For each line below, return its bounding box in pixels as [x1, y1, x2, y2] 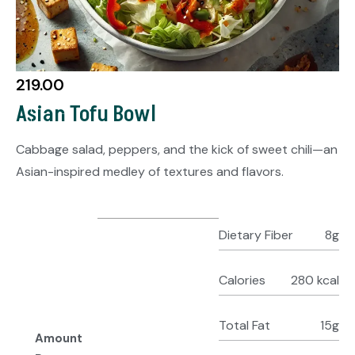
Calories [218, 271, 265, 288]
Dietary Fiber [218, 226, 293, 243]
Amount [34, 330, 82, 346]
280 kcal [290, 271, 339, 288]
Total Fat [218, 316, 270, 334]
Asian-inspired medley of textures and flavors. [16, 162, 284, 180]
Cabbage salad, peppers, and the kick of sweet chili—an [16, 140, 338, 158]
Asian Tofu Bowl [16, 98, 156, 130]
